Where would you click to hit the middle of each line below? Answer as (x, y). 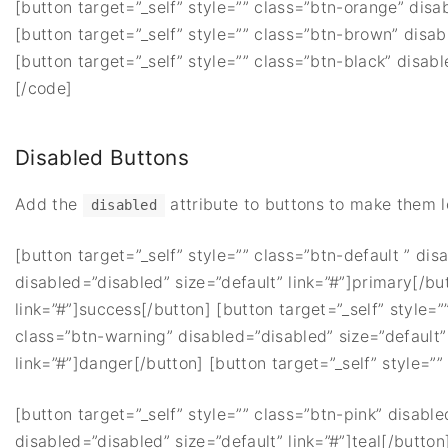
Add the (49, 204)
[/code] (44, 87)
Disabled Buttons (102, 157)
